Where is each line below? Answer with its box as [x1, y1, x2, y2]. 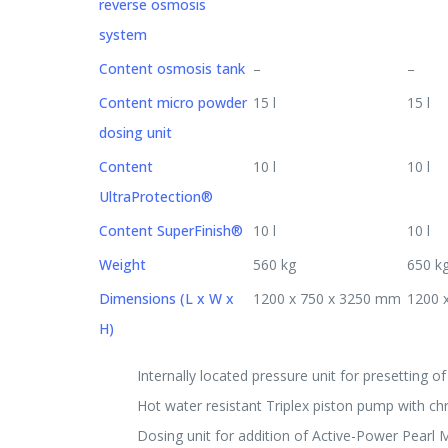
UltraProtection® [99, 186, 213, 206]
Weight [99, 254, 146, 274]
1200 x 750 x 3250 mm [253, 288, 401, 308]
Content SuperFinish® [99, 220, 243, 240]
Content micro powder [99, 92, 247, 112]
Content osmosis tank [99, 58, 245, 78]
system [99, 24, 147, 44]
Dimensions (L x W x [99, 288, 234, 308]
